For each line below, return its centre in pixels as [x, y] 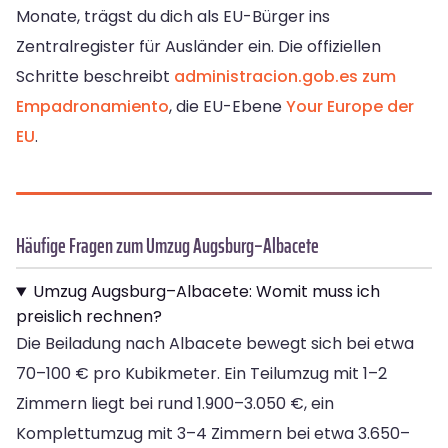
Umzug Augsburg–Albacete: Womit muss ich [206, 292]
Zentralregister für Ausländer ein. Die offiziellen [198, 47]
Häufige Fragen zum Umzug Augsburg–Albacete [167, 246]
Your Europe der [350, 107]
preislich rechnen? [89, 317]
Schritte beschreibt [95, 77]
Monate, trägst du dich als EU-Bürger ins [173, 17]
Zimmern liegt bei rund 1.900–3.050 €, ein [175, 404]
